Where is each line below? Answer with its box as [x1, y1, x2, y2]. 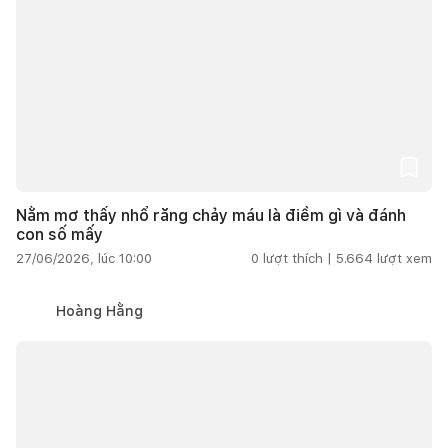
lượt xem [377, 250, 432, 266]
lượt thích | [263, 250, 332, 266]
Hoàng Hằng [56, 302, 143, 319]
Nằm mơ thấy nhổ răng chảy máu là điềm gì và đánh [16, 205, 406, 225]
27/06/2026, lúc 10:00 [16, 250, 152, 266]
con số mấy [16, 224, 103, 244]
